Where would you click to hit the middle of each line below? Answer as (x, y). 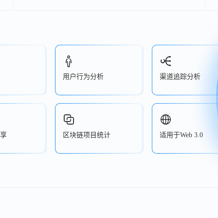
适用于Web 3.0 (181, 135)
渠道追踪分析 (180, 77)
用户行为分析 (83, 77)
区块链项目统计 (87, 135)
